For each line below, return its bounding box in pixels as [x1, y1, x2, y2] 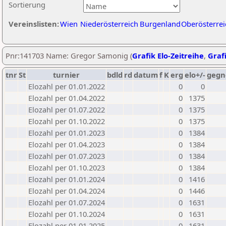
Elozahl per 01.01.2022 [28, 81, 105, 91]
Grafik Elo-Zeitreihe [132, 50, 204, 61]
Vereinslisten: [9, 19, 59, 29]
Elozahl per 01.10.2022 [28, 116, 105, 126]
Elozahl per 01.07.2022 [28, 104, 105, 115]
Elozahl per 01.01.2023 [28, 128, 105, 138]
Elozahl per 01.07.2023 [28, 151, 105, 161]
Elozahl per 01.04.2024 [28, 186, 105, 196]
